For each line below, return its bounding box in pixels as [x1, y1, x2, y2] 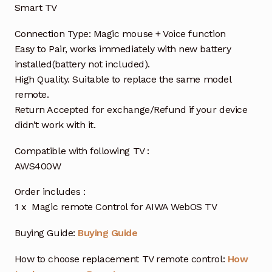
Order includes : [14, 186, 86, 198]
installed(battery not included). [14, 58, 150, 70]
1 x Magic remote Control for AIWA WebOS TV [14, 201, 217, 213]
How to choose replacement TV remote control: [14, 253, 228, 265]
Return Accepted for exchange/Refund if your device [14, 103, 248, 115]
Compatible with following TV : [14, 144, 149, 157]
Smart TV [14, 1, 58, 13]
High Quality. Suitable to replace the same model [14, 73, 231, 85]
